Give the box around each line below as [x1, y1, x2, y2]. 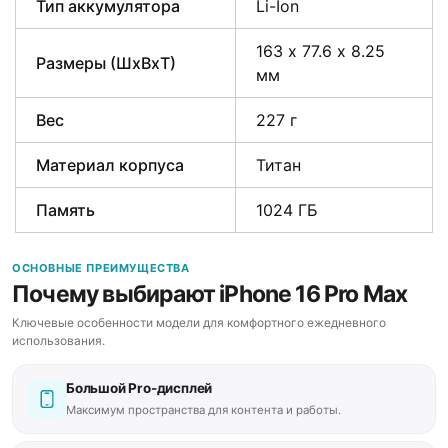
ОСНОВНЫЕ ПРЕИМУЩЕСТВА [12, 261, 190, 275]
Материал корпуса [36, 155, 184, 175]
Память [36, 200, 95, 220]
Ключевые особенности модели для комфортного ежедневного [12, 315, 386, 330]
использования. [12, 333, 105, 348]
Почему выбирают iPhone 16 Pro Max [12, 280, 408, 308]
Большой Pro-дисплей [66, 380, 213, 396]
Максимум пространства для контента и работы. [66, 403, 341, 417]
